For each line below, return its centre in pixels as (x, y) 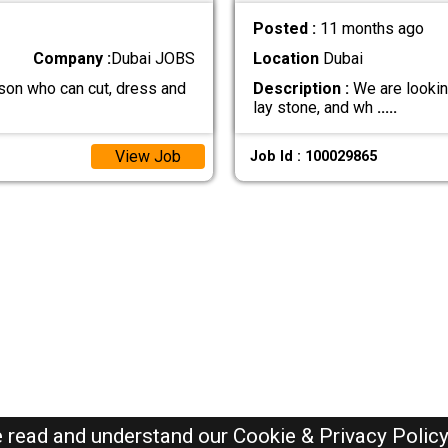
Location (285, 58)
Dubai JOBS (153, 58)
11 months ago (371, 28)
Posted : (286, 28)
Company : (72, 58)
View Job (147, 157)
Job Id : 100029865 (313, 157)
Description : (300, 88)
